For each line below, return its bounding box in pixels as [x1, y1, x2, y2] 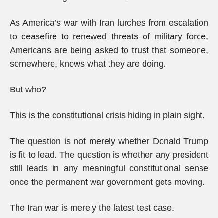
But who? [10, 85, 46, 94]
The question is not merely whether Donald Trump [10, 136, 208, 146]
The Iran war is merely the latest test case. [10, 203, 174, 213]
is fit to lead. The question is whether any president [10, 150, 208, 160]
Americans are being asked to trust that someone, [10, 45, 208, 55]
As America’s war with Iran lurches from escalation [10, 18, 208, 28]
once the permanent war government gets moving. [10, 177, 205, 187]
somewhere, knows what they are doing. [10, 59, 166, 69]
